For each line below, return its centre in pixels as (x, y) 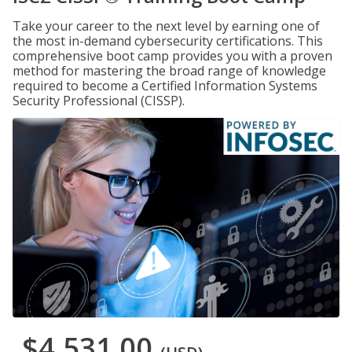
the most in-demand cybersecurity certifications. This (168, 41)
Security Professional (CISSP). (99, 101)
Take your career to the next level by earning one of (166, 26)
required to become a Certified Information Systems (165, 86)
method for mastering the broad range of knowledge (169, 71)
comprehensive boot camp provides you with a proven (172, 56)
